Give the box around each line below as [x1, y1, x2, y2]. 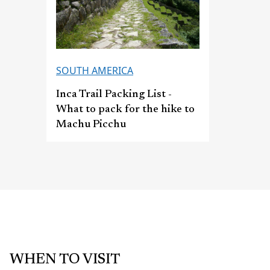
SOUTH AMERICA [56, 64, 133, 78]
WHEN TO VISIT [10, 253, 120, 268]
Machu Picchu [56, 119, 126, 131]
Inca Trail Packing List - [56, 89, 172, 101]
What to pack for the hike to [56, 104, 195, 116]
